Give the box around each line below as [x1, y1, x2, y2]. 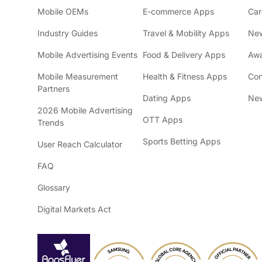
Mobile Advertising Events [37, 50, 137, 60]
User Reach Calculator [37, 139, 122, 149]
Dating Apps [143, 93, 191, 103]
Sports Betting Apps [143, 136, 220, 146]
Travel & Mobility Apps [143, 28, 229, 38]
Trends [37, 118, 64, 127]
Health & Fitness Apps [143, 71, 227, 81]
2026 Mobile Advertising [37, 105, 133, 115]
